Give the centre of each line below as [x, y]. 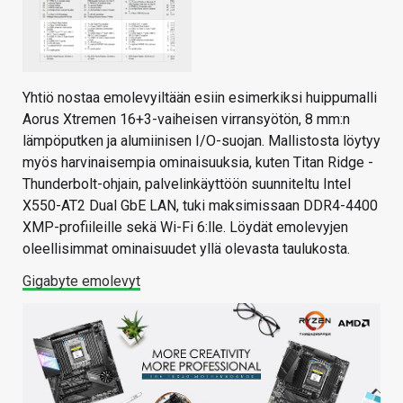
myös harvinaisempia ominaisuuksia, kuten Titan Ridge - [198, 162]
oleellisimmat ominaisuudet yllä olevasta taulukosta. [186, 248]
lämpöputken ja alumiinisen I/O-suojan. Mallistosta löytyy [201, 140]
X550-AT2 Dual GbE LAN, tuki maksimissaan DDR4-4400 [200, 205]
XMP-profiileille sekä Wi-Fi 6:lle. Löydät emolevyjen [185, 227]
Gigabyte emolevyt [81, 281]
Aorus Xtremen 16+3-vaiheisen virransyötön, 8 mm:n [186, 119]
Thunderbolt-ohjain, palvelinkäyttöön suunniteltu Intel [187, 184]
